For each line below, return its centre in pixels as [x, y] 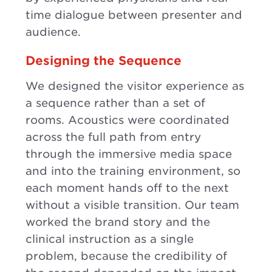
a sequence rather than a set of [115, 103]
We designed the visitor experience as [135, 86]
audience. [53, 32]
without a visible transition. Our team [132, 205]
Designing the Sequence [104, 60]
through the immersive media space [129, 154]
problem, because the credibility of [126, 256]
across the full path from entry [113, 137]
